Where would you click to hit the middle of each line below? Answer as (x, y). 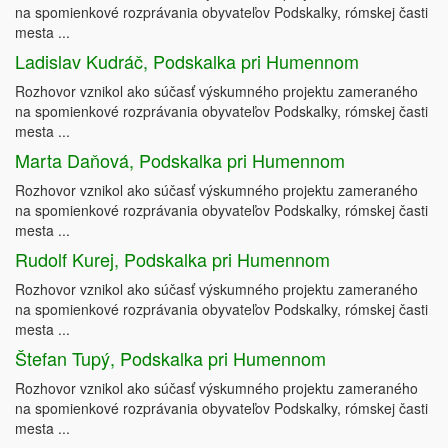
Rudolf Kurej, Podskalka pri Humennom (172, 259)
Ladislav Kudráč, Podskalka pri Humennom (187, 61)
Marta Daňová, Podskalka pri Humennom (180, 160)
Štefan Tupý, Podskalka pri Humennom (170, 358)
